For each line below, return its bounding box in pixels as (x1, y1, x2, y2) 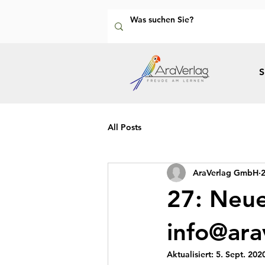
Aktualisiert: (167, 249, 216, 260)
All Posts (108, 121, 141, 132)
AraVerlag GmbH (193, 167, 258, 178)
